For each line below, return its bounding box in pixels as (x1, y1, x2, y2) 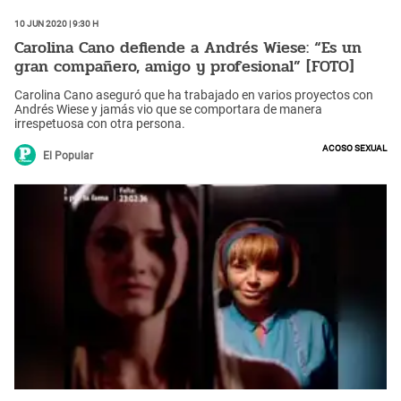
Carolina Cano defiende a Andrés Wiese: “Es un (14, 35, 362, 61)
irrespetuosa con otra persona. (14, 115, 185, 131)
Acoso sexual (322, 139, 387, 154)
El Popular (43, 149, 93, 162)
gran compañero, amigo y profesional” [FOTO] (14, 54, 354, 80)
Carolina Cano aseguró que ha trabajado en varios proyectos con (14, 87, 373, 102)
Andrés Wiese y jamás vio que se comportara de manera (14, 101, 322, 116)
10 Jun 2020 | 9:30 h (14, 14, 98, 30)
